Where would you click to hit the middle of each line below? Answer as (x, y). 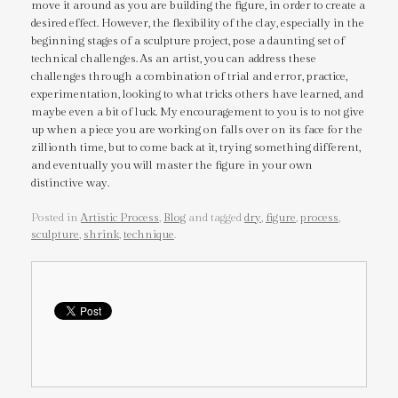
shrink (101, 234)
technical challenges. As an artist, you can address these (174, 59)
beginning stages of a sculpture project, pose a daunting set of (188, 41)
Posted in (56, 217)
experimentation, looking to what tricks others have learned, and (197, 95)
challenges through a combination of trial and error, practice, (189, 77)
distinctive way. (70, 183)
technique (149, 234)
